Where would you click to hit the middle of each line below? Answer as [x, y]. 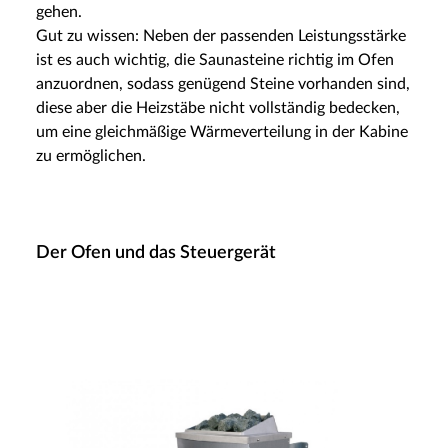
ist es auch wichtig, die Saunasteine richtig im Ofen [215, 59]
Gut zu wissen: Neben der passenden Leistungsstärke [221, 35]
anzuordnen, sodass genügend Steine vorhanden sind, [223, 83]
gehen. [59, 11]
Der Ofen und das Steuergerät [156, 252]
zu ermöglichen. [91, 155]
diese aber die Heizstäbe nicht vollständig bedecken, [218, 107]
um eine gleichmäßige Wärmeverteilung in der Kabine [222, 131]
